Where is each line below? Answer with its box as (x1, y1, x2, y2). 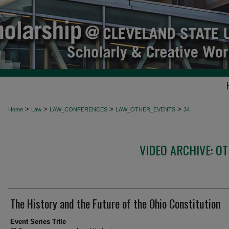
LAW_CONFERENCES (50, 106, 107, 112)
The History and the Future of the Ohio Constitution (10, 195, 220, 212)
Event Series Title (10, 218, 66, 225)
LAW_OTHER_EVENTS (116, 106, 175, 112)
